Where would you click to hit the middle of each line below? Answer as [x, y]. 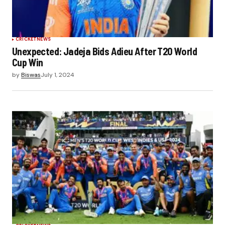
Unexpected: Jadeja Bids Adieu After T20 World [104, 51]
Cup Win [28, 63]
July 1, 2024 [58, 75]
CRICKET [26, 39]
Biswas [31, 75]
